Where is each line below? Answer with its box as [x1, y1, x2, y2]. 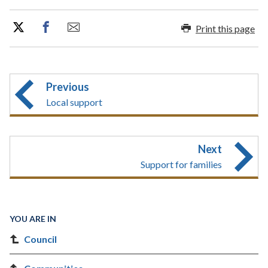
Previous [46, 80, 89, 93]
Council [24, 233, 57, 245]
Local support [46, 96, 102, 108]
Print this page [196, 22, 255, 34]
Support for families [141, 159, 222, 170]
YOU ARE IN [10, 214, 56, 224]
